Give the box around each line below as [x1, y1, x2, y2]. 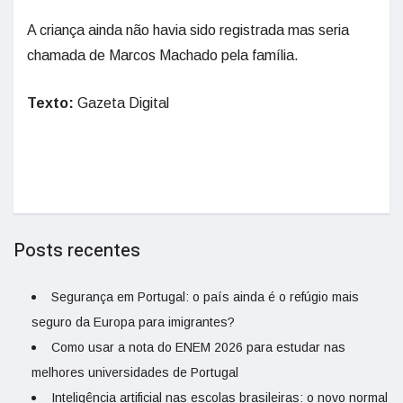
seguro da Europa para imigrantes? [31, 315, 235, 330]
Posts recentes [13, 237, 140, 264]
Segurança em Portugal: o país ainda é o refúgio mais [51, 290, 359, 305]
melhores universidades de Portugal [31, 365, 238, 381]
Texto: [27, 95, 74, 112]
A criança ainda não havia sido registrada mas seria [27, 22, 349, 39]
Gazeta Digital [74, 95, 169, 112]
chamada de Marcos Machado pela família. [27, 48, 299, 64]
